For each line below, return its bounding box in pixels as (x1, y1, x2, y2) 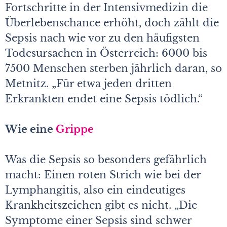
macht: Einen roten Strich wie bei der (5, 168, 201, 181)
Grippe (56, 123, 94, 135)
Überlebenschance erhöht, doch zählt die (5, 16, 219, 29)
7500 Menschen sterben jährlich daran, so (5, 62, 222, 74)
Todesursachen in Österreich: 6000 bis (5, 47, 207, 59)
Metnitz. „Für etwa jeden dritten (5, 77, 172, 90)
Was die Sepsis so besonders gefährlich (5, 153, 207, 166)
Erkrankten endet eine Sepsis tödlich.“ (5, 92, 203, 105)
